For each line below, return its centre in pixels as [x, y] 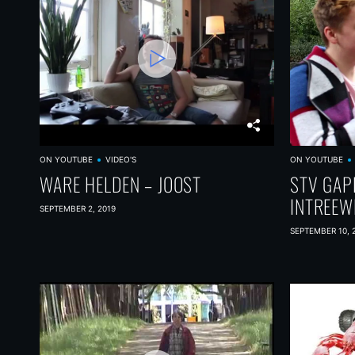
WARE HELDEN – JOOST [121, 184]
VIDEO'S [120, 159]
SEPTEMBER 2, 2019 [78, 208]
